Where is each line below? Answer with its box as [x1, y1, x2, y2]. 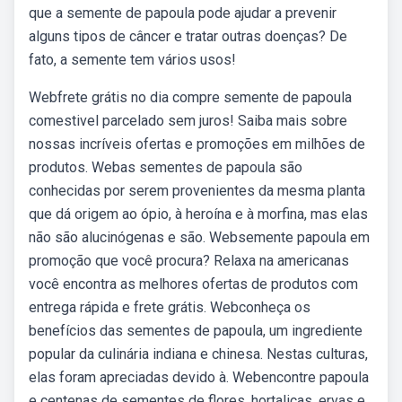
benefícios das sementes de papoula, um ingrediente [29, 322, 363, 339]
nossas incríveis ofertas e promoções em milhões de [29, 135, 365, 153]
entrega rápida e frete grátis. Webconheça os [29, 299, 310, 316]
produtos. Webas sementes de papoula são [29, 159, 302, 176]
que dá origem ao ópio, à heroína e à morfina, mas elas [29, 205, 368, 223]
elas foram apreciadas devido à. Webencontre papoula [29, 369, 369, 386]
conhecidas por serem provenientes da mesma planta [29, 182, 365, 199]
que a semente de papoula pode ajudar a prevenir [29, 4, 336, 22]
